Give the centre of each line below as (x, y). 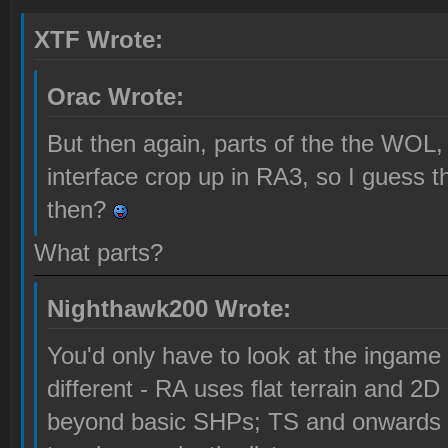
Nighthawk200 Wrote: (169, 309)
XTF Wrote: (98, 40)
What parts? (98, 253)
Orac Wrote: (115, 97)
